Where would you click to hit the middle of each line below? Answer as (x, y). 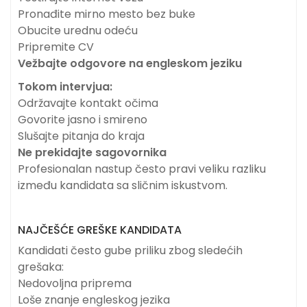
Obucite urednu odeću (78, 31)
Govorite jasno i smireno (83, 120)
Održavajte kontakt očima (88, 103)
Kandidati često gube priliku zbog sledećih (130, 251)
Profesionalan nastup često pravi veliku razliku (142, 169)
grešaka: (41, 267)
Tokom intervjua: (65, 87)
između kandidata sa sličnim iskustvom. (123, 186)
